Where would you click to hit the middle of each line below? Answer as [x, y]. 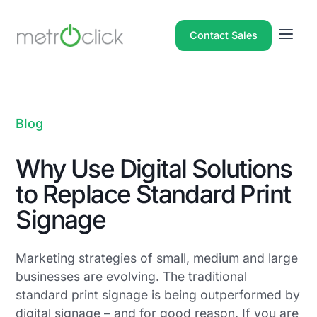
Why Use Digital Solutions [154, 168]
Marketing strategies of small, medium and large [157, 258]
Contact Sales [224, 35]
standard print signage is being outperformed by [158, 295]
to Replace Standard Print [153, 194]
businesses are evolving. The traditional [132, 276]
